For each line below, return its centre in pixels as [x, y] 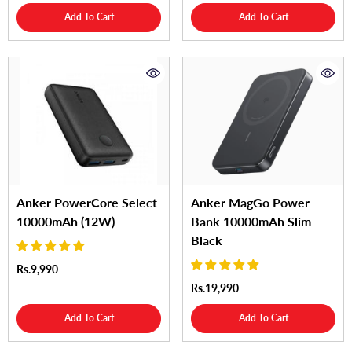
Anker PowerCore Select [87, 202]
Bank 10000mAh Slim [251, 221]
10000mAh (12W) [66, 221]
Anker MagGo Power [250, 202]
